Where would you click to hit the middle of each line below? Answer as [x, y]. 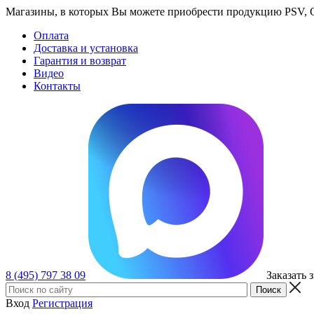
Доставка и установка [86, 48]
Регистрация [62, 303]
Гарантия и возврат [80, 61]
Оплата [51, 35]
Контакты [57, 86]
